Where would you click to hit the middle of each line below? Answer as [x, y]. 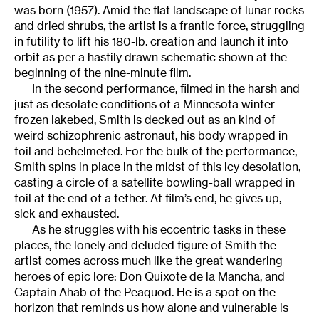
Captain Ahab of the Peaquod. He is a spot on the [145, 292]
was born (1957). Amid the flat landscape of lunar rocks [159, 10]
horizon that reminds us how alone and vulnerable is [151, 307]
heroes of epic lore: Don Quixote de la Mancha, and [150, 276]
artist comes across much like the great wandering [148, 260]
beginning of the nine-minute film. [103, 72]
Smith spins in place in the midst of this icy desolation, [157, 166]
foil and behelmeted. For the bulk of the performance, [156, 151]
